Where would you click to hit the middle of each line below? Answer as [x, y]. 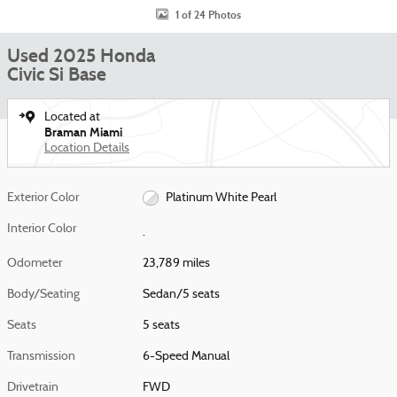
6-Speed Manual [187, 356]
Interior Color [42, 229]
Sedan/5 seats [182, 294]
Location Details [87, 148]
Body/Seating [43, 294]
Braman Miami [83, 132]
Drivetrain [33, 387]
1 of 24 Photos [208, 15]
